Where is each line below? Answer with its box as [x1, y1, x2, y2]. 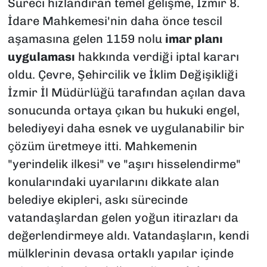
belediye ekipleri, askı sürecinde [7, 193, 188, 207]
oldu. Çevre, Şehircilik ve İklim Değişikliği [7, 67, 238, 82]
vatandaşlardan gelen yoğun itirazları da [7, 210, 238, 225]
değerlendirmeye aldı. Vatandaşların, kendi [7, 228, 249, 243]
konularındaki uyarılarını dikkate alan [7, 175, 219, 190]
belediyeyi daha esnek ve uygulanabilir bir [7, 121, 244, 136]
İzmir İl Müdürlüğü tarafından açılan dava [7, 85, 246, 100]
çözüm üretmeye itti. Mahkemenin [7, 139, 197, 154]
